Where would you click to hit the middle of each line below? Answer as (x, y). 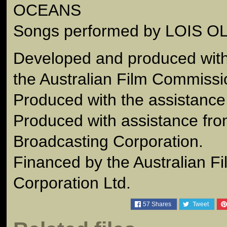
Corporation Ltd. (72, 183)
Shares (160, 204)
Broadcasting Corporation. (108, 141)
